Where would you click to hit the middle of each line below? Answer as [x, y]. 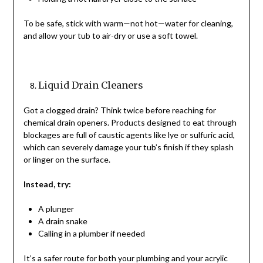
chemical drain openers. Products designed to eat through [130, 123]
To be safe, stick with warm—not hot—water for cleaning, [128, 23]
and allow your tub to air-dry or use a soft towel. [110, 36]
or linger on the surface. [67, 160]
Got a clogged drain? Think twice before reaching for [119, 110]
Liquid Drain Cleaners [90, 85]
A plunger [56, 209]
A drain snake [63, 221]
